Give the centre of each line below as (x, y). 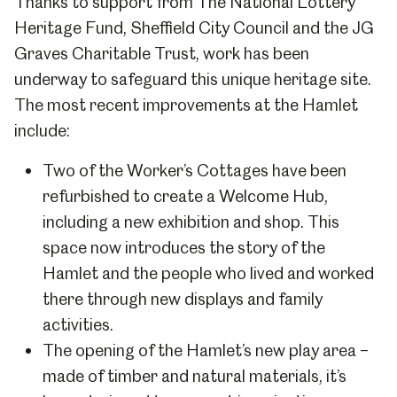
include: (42, 131)
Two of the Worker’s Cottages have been (195, 171)
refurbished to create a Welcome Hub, (185, 196)
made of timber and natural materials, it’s (195, 376)
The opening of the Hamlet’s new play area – (206, 350)
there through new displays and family (183, 299)
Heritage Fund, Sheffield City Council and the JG (194, 28)
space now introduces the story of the (184, 248)
